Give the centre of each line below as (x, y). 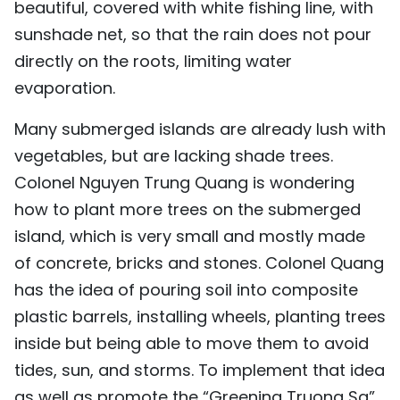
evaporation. (65, 87)
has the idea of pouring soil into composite (186, 289)
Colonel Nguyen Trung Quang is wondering (184, 182)
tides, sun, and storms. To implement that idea (200, 370)
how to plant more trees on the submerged (187, 209)
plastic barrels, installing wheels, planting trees (200, 316)
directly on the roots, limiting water (153, 61)
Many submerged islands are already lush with (200, 129)
